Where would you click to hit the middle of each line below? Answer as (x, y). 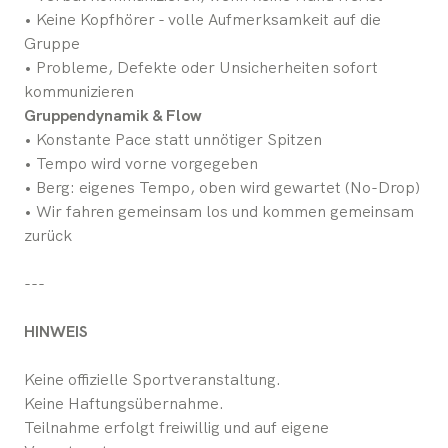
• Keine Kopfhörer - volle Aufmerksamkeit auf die (202, 19)
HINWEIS (56, 331)
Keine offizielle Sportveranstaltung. (152, 379)
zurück (48, 235)
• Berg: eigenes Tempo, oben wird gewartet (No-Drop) (222, 187)
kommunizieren (79, 91)
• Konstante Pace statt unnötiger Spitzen (173, 139)
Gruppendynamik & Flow (113, 115)
